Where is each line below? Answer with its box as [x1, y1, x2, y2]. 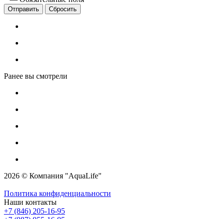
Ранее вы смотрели [4, 71, 67, 80]
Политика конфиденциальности [4, 189, 111, 197]
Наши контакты [4, 197, 57, 206]
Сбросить [49, 5, 77, 13]
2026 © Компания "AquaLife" [4, 171, 102, 180]
